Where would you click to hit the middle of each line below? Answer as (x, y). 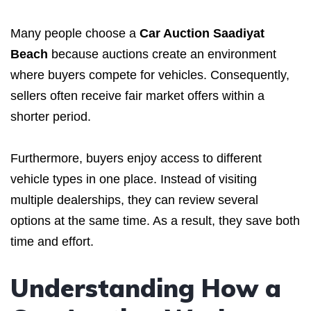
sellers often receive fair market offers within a (137, 95)
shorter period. (51, 116)
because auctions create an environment (162, 54)
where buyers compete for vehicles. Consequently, (150, 75)
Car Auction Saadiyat (202, 33)
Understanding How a (146, 287)
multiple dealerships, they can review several (134, 200)
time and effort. (52, 241)
